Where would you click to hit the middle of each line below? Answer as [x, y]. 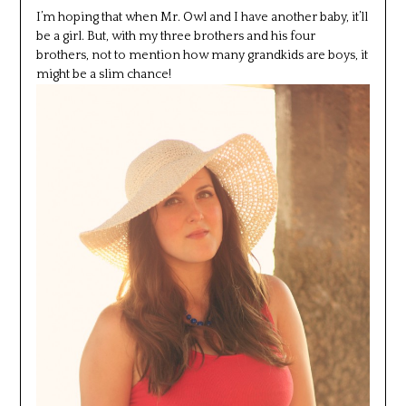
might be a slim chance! [103, 75]
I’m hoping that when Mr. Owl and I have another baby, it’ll [202, 18]
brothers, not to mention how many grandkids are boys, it [202, 56]
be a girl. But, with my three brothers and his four [175, 37]
